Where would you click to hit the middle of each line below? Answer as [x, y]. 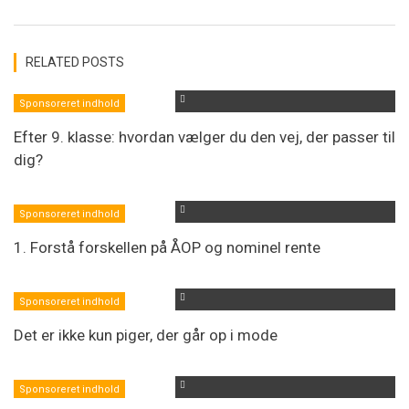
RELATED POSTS [75, 62]
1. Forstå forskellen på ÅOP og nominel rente [167, 247]
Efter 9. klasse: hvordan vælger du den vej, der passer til [204, 136]
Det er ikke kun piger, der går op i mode [146, 335]
